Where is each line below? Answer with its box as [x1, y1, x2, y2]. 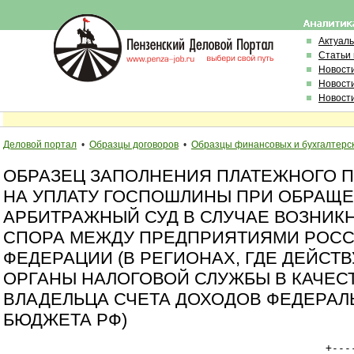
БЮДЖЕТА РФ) [3, 310, 127, 330]
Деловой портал [3, 139, 77, 150]
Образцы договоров [89, 139, 179, 150]
